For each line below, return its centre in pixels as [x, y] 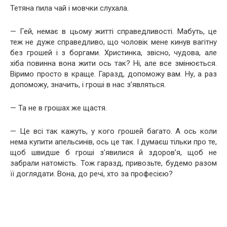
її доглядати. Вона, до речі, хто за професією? [91, 174]
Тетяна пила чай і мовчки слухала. [69, 8]
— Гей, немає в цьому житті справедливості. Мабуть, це [113, 31]
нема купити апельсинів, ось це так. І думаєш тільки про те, [113, 142]
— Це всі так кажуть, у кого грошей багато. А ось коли [113, 131]
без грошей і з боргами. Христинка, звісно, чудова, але [113, 52]
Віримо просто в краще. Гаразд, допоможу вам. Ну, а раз [113, 74]
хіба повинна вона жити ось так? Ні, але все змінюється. [113, 63]
